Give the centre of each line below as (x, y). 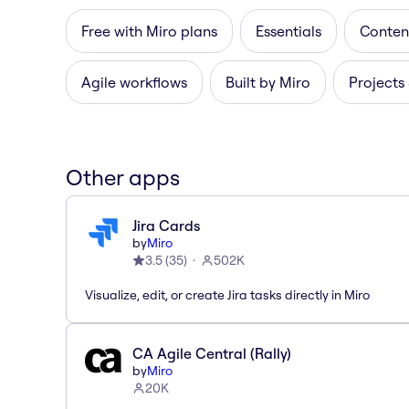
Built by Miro (268, 82)
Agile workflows (134, 82)
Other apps (123, 177)
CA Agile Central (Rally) (212, 353)
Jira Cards (166, 225)
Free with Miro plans (149, 31)
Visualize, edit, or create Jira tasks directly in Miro (227, 294)
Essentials (288, 31)
